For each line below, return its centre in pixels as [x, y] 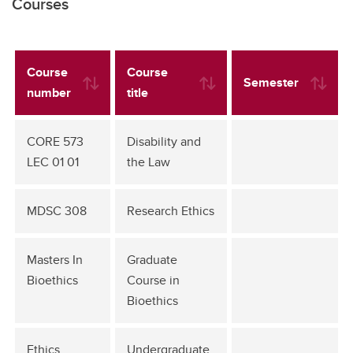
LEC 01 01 [53, 162]
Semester [271, 82]
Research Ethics [171, 211]
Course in [153, 280]
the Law [149, 162]
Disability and [164, 141]
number [49, 93]
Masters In [55, 260]
